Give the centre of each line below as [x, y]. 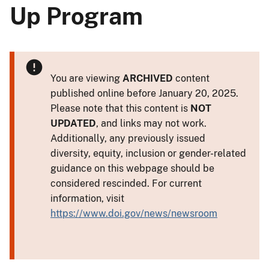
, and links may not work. [151, 123]
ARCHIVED [148, 78]
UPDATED [73, 123]
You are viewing [86, 78]
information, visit [87, 198]
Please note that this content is [120, 108]
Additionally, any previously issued [128, 138]
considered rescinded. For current [126, 183]
